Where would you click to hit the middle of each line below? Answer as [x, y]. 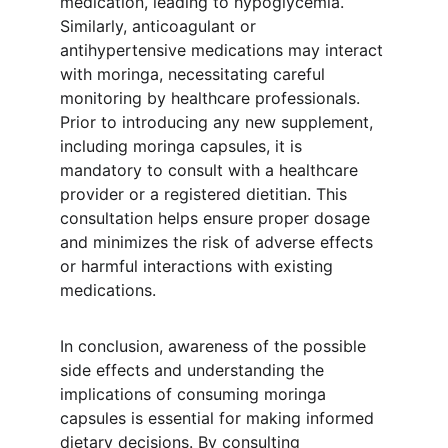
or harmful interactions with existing [199, 266]
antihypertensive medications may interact [224, 50]
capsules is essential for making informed [219, 418]
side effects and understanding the [194, 370]
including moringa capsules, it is [183, 146]
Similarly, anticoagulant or [160, 26]
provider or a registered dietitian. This [206, 194]
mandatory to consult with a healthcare [211, 170]
